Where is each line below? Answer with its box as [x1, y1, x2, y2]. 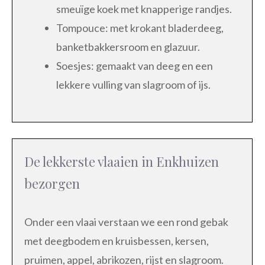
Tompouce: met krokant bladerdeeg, [56, 21, 224, 34]
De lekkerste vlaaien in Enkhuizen [24, 152, 219, 170]
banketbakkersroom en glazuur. [56, 40, 200, 53]
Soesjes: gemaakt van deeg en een [56, 59, 213, 72]
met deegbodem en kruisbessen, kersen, [24, 234, 209, 247]
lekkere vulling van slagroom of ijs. [56, 77, 211, 91]
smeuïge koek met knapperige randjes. [56, 2, 232, 15]
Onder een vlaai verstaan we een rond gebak [24, 215, 228, 228]
